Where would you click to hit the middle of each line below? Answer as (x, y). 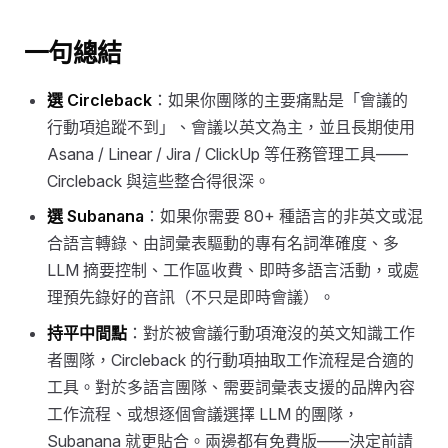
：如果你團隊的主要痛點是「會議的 (280, 99)
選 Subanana (96, 216)
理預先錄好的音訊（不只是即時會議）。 (191, 297)
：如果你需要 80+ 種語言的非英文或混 (284, 216)
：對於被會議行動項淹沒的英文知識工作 (271, 333)
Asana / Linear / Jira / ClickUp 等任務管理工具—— (228, 153)
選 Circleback (100, 99)
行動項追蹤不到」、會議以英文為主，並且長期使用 (231, 126)
